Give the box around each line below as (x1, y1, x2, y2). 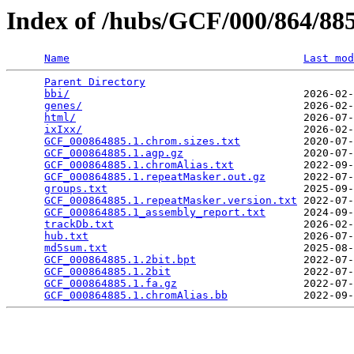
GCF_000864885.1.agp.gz (44, 147, 183, 160)
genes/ (44, 100, 82, 112)
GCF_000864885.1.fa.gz (44, 277, 177, 290)
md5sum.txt (44, 242, 107, 254)
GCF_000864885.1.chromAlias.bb (44, 289, 228, 302)
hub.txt (44, 230, 88, 243)
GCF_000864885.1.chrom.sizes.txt (44, 135, 240, 148)
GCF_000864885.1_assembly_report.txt (44, 206, 265, 219)
